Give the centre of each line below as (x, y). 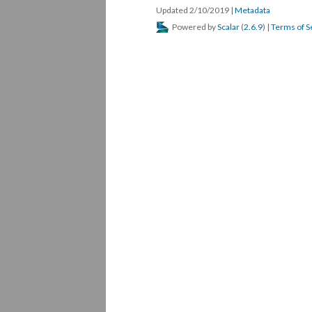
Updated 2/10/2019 (193, 10)
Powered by (194, 27)
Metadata (252, 10)
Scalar (228, 27)
